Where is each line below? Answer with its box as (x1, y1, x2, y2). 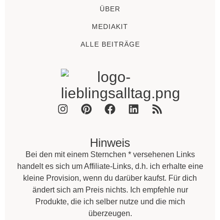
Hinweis (90, 136, 130, 150)
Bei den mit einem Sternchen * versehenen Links (25, 150, 195, 159)
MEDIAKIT (92, 23, 128, 31)
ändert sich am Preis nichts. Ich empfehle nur (32, 186, 188, 194)
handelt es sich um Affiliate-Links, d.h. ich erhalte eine (17, 162, 203, 171)
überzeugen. (88, 209, 132, 218)
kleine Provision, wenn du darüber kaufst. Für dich (23, 174, 197, 183)
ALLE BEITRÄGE (80, 40, 140, 49)
